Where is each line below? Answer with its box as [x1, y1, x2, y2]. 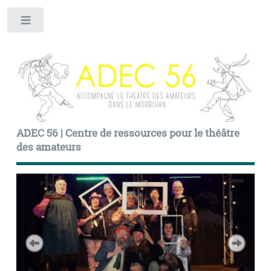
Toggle [53, 18, 76, 28]
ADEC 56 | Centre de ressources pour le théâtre [16, 126, 240, 140]
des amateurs [16, 140, 81, 154]
